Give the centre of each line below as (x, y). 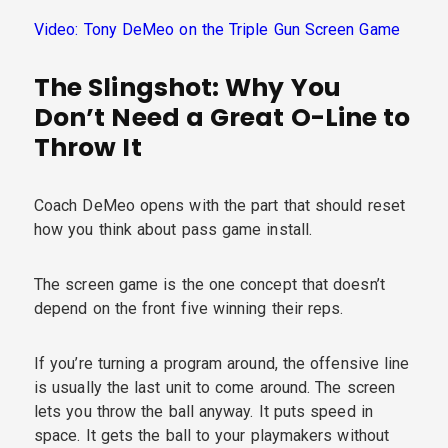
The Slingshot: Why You (187, 87)
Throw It (88, 147)
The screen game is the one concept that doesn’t (209, 284)
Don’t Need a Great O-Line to (222, 117)
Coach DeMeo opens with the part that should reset (219, 205)
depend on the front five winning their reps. (189, 308)
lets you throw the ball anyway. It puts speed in (203, 411)
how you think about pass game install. (173, 229)
